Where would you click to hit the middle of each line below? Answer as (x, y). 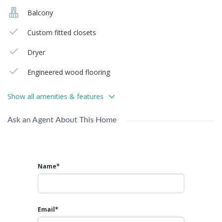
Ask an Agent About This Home (62, 119)
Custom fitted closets (62, 32)
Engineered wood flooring (69, 72)
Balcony (40, 12)
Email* (48, 209)
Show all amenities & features (55, 96)
